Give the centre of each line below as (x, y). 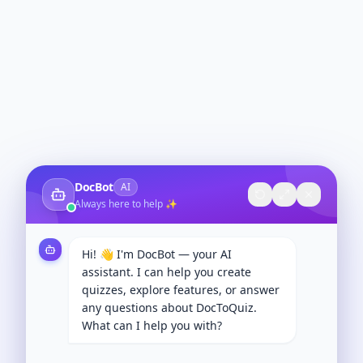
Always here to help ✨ (126, 204)
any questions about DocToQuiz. (169, 307)
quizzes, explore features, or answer (181, 290)
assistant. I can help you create (167, 272)
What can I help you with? (152, 325)
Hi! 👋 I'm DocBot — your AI (157, 254)
